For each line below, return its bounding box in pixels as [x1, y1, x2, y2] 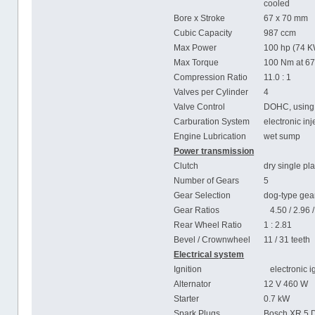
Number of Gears [174, 175, 240, 186]
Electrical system [174, 249, 245, 259]
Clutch [174, 160, 199, 171]
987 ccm [264, 27, 297, 38]
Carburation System [174, 116, 250, 127]
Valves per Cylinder [174, 86, 249, 97]
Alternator [174, 278, 212, 289]
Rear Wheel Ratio [174, 219, 243, 230]
